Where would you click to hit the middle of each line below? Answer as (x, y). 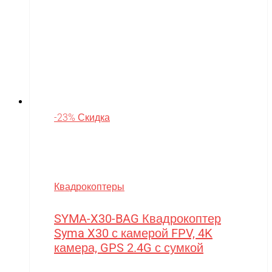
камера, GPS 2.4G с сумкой (129, 248)
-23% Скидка (82, 118)
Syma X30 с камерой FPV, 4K (133, 233)
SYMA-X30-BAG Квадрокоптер (138, 219)
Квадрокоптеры (89, 187)
